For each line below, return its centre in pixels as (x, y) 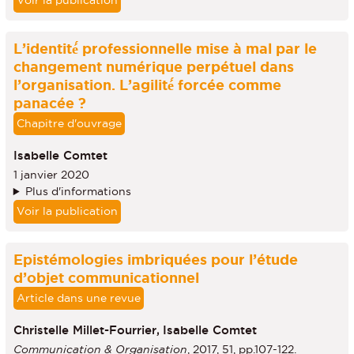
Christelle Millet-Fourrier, (86, 330)
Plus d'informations (78, 192)
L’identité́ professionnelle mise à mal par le (165, 48)
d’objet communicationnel (106, 278)
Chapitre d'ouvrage (69, 124)
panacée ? (49, 102)
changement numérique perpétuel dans (153, 66)
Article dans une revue (78, 298)
